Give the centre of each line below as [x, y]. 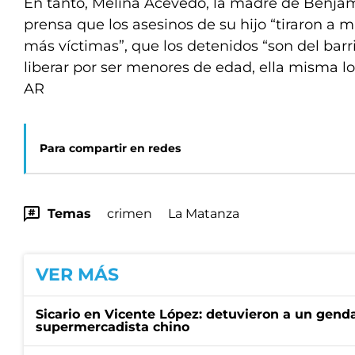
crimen [130, 214]
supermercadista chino [113, 327]
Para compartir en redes [110, 148]
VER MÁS [77, 275]
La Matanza [204, 214]
